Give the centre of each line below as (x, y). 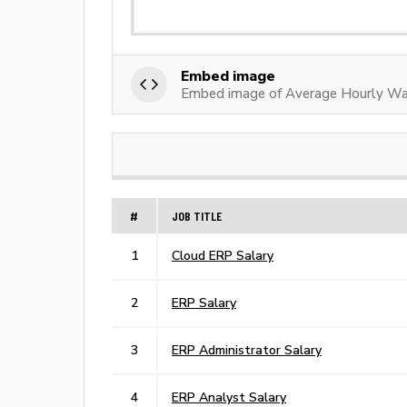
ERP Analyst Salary (229, 397)
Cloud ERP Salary (223, 255)
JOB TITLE (197, 215)
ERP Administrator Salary (247, 349)
